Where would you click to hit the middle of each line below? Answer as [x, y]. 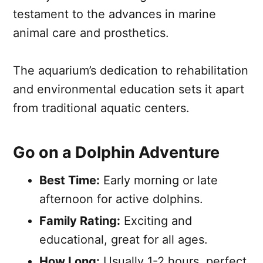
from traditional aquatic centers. [101, 108]
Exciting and [156, 220]
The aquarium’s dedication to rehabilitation [131, 70]
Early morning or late [159, 180]
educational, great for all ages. [124, 239]
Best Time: [70, 180]
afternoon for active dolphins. [121, 199]
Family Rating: [80, 220]
